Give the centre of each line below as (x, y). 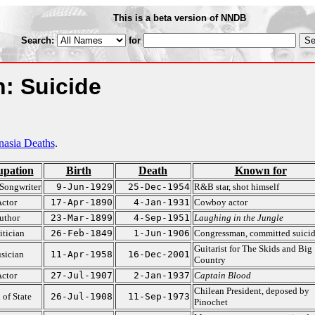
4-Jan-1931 (161, 202)
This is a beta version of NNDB (180, 18)
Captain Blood (222, 275)
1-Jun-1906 (161, 233)
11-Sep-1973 (159, 296)
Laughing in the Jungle (238, 218)
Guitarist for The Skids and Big (253, 249)
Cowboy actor (220, 202)
